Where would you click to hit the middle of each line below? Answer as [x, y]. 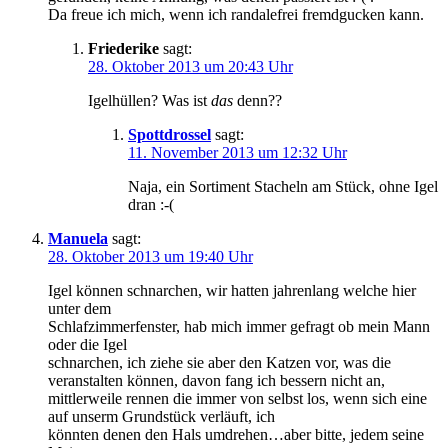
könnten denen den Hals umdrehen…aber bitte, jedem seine [236, 434]
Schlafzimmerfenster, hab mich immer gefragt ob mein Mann [239, 326]
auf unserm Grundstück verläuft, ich [161, 416]
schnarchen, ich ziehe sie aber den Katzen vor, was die [219, 362]
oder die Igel [87, 344]
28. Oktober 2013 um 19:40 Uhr [150, 256]
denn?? [257, 100]
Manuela [78, 238]
